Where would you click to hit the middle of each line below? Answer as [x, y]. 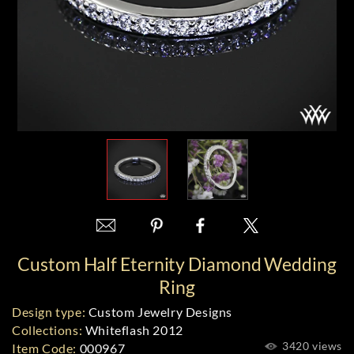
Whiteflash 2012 [133, 330]
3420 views [311, 346]
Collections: [47, 330]
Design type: [49, 312]
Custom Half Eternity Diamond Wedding [177, 264]
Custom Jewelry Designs [159, 312]
